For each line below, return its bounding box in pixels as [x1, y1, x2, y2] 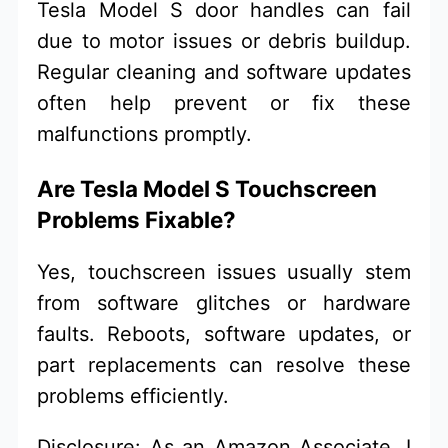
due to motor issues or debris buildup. [37, 29, 411, 54]
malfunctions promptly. [37, 122, 253, 147]
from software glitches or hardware [37, 291, 411, 316]
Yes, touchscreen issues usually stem [37, 260, 411, 285]
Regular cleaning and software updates [37, 60, 411, 85]
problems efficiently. [37, 384, 230, 409]
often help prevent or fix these [37, 91, 411, 116]
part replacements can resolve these [37, 353, 411, 378]
